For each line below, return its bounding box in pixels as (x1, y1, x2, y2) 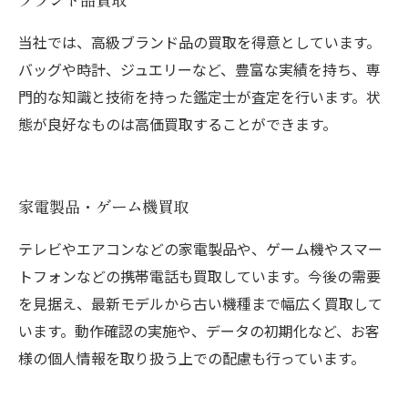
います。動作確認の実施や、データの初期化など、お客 (18, 320, 380, 342)
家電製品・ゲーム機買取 (18, 195, 189, 218)
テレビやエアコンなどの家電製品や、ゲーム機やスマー (18, 238, 382, 260)
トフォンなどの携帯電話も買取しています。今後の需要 (18, 265, 381, 287)
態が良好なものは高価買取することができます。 (18, 113, 337, 135)
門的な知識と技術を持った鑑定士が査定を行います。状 (18, 86, 381, 107)
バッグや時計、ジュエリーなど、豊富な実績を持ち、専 (18, 58, 381, 80)
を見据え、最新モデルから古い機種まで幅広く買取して (18, 292, 382, 314)
